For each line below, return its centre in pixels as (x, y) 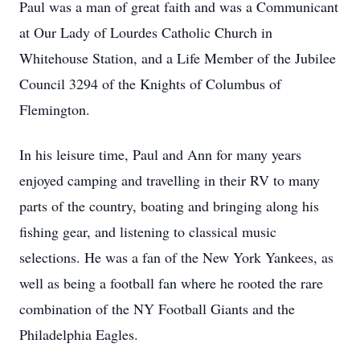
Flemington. (55, 109)
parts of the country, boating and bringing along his (169, 206)
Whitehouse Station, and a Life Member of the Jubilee (178, 58)
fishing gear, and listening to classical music (148, 231)
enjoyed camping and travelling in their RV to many (170, 180)
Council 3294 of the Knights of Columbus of (150, 84)
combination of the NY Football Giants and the (157, 309)
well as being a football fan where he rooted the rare (171, 283)
